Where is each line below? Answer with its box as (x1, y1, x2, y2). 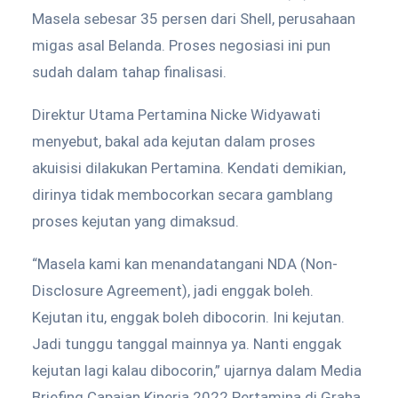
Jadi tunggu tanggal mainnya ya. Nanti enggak (32, 335, 341, 353)
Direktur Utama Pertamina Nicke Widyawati (32, 106, 321, 123)
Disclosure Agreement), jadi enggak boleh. (32, 282, 314, 299)
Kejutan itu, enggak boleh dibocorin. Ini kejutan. (32, 308, 345, 326)
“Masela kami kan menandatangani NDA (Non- (32, 255, 338, 273)
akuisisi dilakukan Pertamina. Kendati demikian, (32, 159, 346, 177)
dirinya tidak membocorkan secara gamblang (32, 186, 333, 203)
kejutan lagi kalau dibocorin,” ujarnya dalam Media (32, 362, 362, 379)
